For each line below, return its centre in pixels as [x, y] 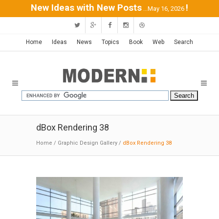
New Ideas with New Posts [86, 8]
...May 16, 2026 [164, 9]
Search [184, 42]
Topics [110, 42]
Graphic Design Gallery [88, 143]
